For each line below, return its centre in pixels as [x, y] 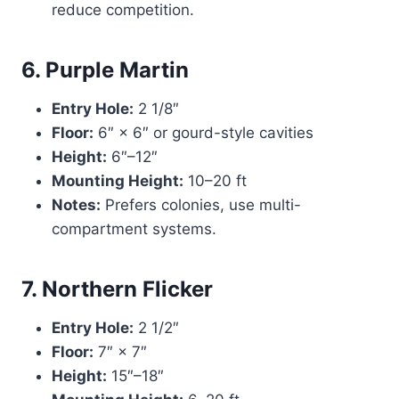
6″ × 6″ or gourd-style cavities [204, 133]
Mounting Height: [118, 181]
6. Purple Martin [105, 70]
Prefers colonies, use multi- [201, 205]
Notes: [76, 205]
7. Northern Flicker [117, 289]
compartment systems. [134, 229]
